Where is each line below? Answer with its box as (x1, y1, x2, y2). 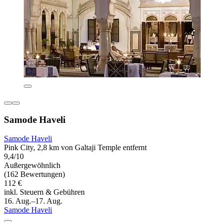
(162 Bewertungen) (4, 170, 65, 179)
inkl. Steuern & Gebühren (4, 188, 85, 197)
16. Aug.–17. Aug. (4, 197, 62, 206)
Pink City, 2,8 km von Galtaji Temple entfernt (4, 143, 147, 152)
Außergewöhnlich (4, 161, 60, 170)
